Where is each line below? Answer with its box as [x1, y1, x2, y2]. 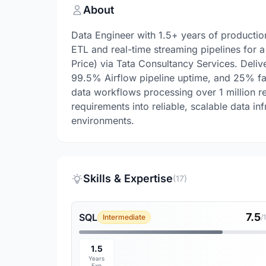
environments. [71, 115, 134, 126]
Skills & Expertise [83, 172, 173, 185]
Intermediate [103, 213, 145, 221]
